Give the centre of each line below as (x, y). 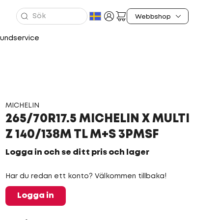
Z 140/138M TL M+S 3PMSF (82, 135)
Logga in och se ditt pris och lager (77, 152)
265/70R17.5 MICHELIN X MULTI (97, 119)
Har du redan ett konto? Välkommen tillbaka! (86, 176)
